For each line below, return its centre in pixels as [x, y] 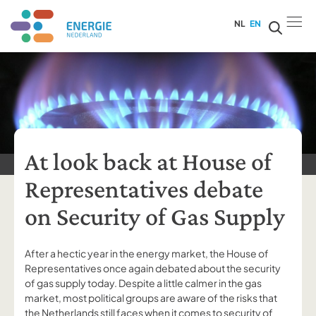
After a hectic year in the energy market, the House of [147, 254]
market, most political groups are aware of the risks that [151, 298]
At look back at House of [148, 162]
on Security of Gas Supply [155, 217]
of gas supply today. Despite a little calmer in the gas [143, 283]
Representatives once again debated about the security [153, 268]
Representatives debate [144, 189]
